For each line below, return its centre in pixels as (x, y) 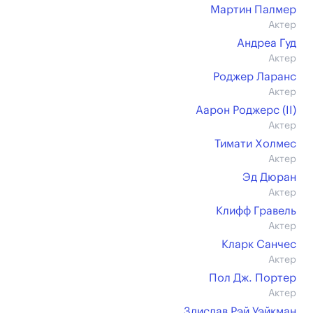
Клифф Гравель (256, 211)
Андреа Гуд (267, 43)
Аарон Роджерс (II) (246, 110)
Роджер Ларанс (255, 77)
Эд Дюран (269, 177)
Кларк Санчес (259, 245)
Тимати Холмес (255, 144)
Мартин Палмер (253, 10)
